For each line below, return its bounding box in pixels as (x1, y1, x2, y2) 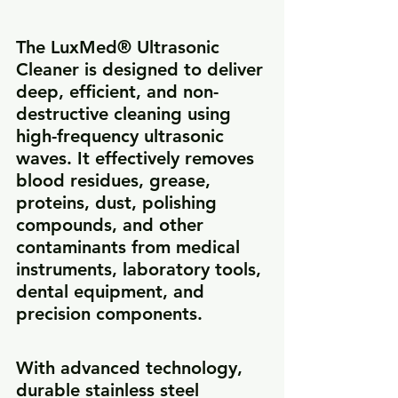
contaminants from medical (16, 236, 245, 259)
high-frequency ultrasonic (16, 125, 229, 147)
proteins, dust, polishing (16, 192, 222, 214)
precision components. (16, 303, 203, 325)
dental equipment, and (16, 281, 210, 303)
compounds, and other (16, 214, 209, 236)
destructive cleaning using (16, 103, 236, 125)
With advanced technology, (16, 357, 248, 379)
